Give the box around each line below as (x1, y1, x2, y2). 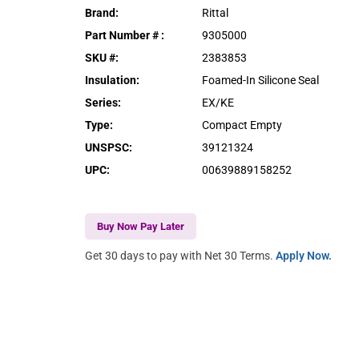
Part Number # (85, 28, 162, 42)
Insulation (85, 73, 137, 87)
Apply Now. (276, 248, 333, 262)
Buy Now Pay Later (97, 220, 185, 232)
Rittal (202, 6, 229, 19)
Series (85, 95, 119, 109)
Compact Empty (202, 118, 283, 131)
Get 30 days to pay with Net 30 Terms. (85, 248, 276, 262)
